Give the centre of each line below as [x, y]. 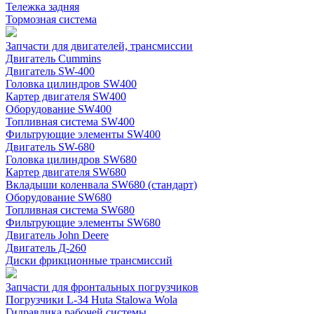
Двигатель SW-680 [50, 147]
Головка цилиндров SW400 [71, 84]
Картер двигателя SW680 [66, 172]
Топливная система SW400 [70, 122]
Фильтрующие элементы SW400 [83, 135]
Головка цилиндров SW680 [71, 160]
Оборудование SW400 [59, 109]
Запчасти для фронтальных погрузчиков [102, 287]
